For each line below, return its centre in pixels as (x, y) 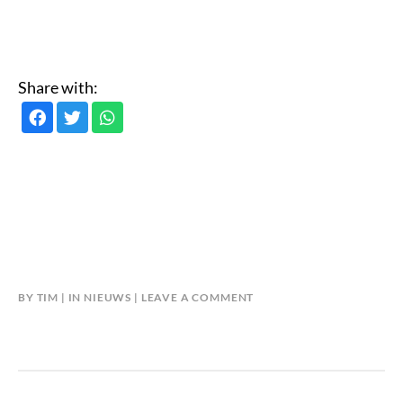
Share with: (58, 88)
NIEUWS (108, 298)
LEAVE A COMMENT (197, 298)
